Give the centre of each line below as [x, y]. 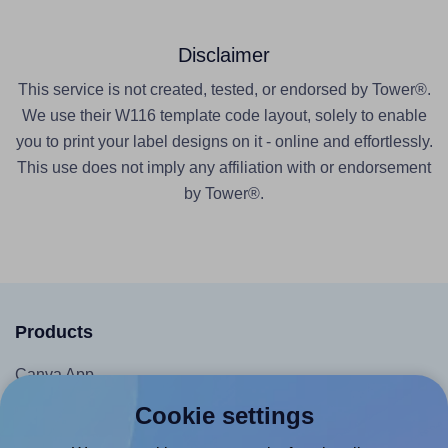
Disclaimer [224, 54]
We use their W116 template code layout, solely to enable [224, 115]
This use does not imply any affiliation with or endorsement [224, 167]
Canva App [54, 374]
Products [54, 331]
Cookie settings [224, 415]
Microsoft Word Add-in [95, 407]
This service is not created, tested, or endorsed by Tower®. [224, 89]
